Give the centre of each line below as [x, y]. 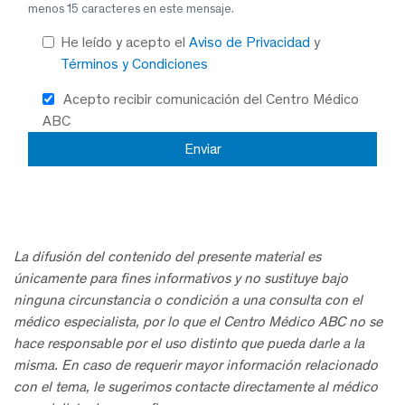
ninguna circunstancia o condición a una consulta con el [188, 300]
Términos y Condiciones [134, 64]
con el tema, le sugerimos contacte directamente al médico [196, 386]
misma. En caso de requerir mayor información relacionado [196, 365]
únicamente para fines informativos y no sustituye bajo [181, 278]
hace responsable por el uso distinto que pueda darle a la [189, 343]
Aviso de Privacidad [251, 42]
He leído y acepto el [125, 42]
